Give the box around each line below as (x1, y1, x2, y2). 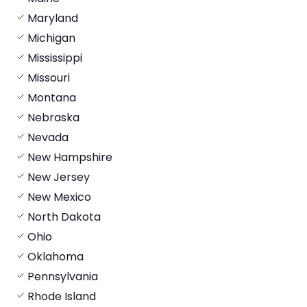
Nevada (27, 129, 69, 145)
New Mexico (27, 188, 91, 205)
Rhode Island (27, 288, 96, 304)
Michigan (27, 29, 75, 46)
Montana (27, 89, 76, 106)
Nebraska (27, 109, 79, 125)
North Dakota (27, 208, 101, 225)
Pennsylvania (27, 268, 98, 284)
